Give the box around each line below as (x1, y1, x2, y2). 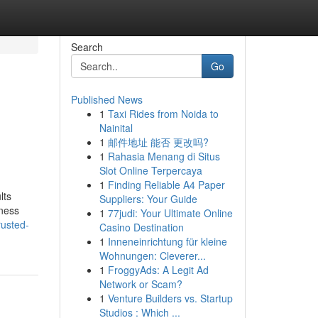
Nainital (99, 121, 133, 135)
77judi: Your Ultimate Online (107, 206, 233, 220)
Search (70, 40, 103, 54)
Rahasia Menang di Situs (107, 149, 220, 163)
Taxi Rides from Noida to (107, 106, 219, 121)
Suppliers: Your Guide (99, 192, 197, 206)
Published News (70, 92, 143, 106)
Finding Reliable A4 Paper (107, 177, 225, 192)
